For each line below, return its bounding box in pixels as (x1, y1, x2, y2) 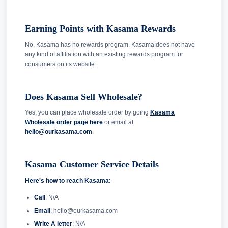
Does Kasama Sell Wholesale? (25, 91, 142, 102)
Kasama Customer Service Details (25, 159, 159, 170)
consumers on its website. (25, 60, 96, 68)
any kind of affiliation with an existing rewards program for (25, 50, 183, 58)
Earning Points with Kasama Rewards (25, 23, 176, 34)
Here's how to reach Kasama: (25, 177, 111, 184)
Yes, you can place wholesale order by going (25, 109, 150, 117)
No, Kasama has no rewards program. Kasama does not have (25, 41, 195, 48)
